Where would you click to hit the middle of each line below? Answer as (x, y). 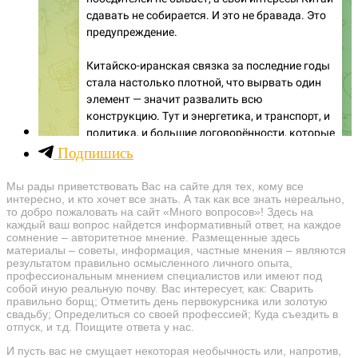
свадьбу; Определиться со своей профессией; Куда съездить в (172, 314)
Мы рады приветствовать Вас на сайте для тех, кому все (155, 187)
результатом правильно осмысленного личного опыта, (149, 263)
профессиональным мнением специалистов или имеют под (164, 276)
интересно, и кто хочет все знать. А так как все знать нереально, (175, 199)
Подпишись (93, 153)
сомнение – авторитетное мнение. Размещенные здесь (153, 238)
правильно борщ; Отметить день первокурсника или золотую (167, 302)
